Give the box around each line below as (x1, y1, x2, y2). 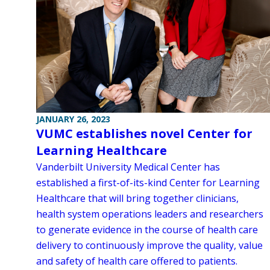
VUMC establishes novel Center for (36, 125, 253, 142)
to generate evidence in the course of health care (36, 222, 258, 236)
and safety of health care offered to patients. (36, 254, 237, 268)
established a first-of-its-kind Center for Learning (36, 175, 260, 189)
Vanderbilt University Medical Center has (36, 160, 220, 174)
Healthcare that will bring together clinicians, (36, 191, 239, 205)
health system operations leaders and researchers (36, 207, 263, 221)
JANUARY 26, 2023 (36, 113, 110, 125)
